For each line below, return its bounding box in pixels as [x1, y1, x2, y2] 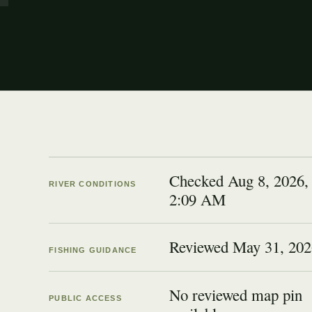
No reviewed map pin [169, 283, 302, 305]
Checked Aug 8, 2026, [169, 169, 309, 191]
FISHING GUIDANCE [49, 245, 137, 254]
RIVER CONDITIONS [49, 179, 136, 188]
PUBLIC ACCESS [49, 293, 122, 302]
